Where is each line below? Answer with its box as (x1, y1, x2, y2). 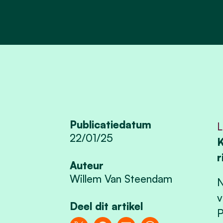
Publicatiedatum (70, 118, 152, 131)
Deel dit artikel (70, 200, 143, 213)
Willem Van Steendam (70, 172, 173, 186)
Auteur (70, 159, 104, 172)
